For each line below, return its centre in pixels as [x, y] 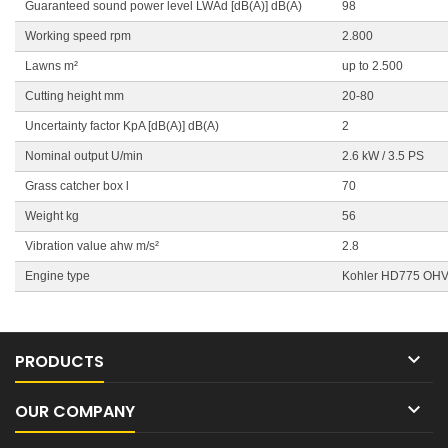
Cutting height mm [74, 96]
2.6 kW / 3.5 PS [383, 156]
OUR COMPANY [75, 411]
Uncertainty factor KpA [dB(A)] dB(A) [122, 126]
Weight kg [52, 216]
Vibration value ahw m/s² [92, 246]
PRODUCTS [59, 361]
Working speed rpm [78, 36]
